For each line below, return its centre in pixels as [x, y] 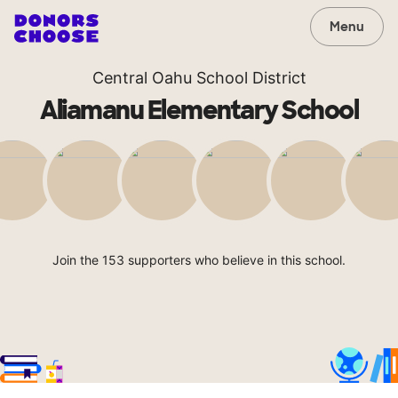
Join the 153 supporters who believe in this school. [199, 260]
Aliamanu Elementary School [199, 111]
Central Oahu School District [199, 78]
